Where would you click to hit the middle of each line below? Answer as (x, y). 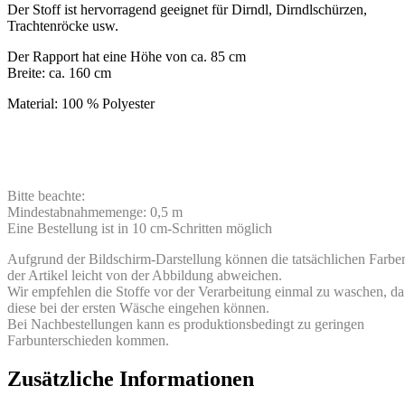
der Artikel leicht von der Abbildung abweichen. (145, 275)
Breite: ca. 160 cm (59, 72)
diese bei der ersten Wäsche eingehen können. (138, 307)
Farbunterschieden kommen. (88, 340)
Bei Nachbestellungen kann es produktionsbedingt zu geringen (186, 324)
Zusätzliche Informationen (131, 378)
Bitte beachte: (46, 195)
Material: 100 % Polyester (81, 103)
